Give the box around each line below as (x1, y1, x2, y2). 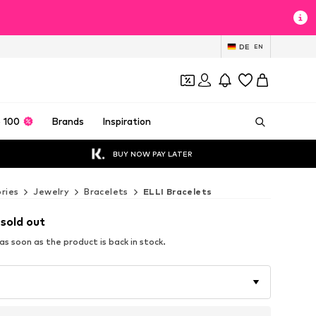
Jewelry (33, 186, 70, 197)
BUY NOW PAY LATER (113, 149, 193, 158)
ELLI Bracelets (142, 186, 212, 197)
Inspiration (102, 116, 151, 127)
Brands (51, 116, 85, 127)
